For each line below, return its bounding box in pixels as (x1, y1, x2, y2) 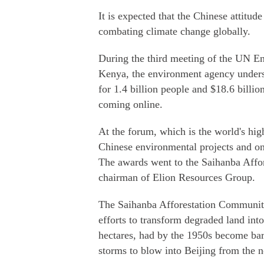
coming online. (98, 98, 163, 110)
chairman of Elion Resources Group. (98, 171, 255, 183)
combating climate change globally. (98, 25, 250, 37)
